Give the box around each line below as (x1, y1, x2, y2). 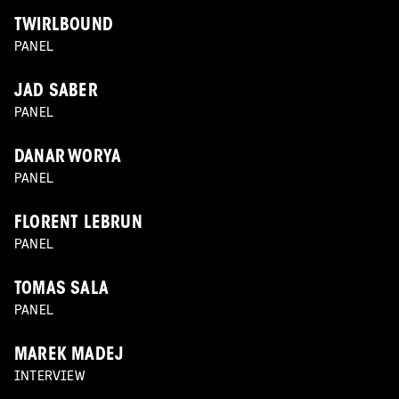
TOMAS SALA (14, 281, 109, 299)
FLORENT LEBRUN (14, 216, 142, 233)
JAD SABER (14, 84, 98, 102)
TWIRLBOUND (14, 18, 113, 36)
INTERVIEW (14, 366, 85, 384)
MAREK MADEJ (14, 347, 125, 365)
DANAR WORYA (14, 150, 122, 167)
